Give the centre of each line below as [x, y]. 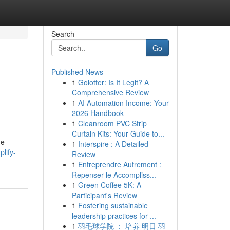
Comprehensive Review [110, 92]
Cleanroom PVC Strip [112, 123]
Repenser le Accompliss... [114, 175]
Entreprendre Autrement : [119, 164]
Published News [77, 72]
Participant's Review [104, 195]
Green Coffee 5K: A [109, 185]
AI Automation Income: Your [123, 103]
